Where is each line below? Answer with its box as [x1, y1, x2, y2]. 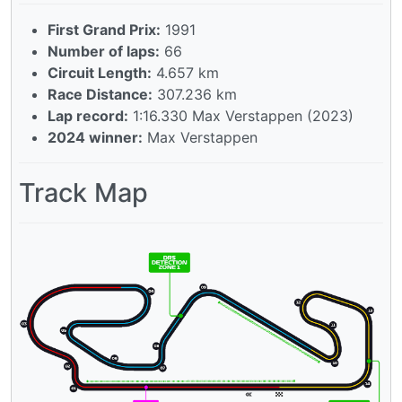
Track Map [19, 176, 148, 208]
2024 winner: [48, 127, 143, 146]
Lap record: [48, 106, 128, 125]
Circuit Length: [48, 63, 152, 82]
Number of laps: [48, 41, 160, 60]
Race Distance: [48, 84, 153, 103]
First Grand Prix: [48, 20, 161, 39]
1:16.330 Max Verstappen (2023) [128, 106, 354, 125]
